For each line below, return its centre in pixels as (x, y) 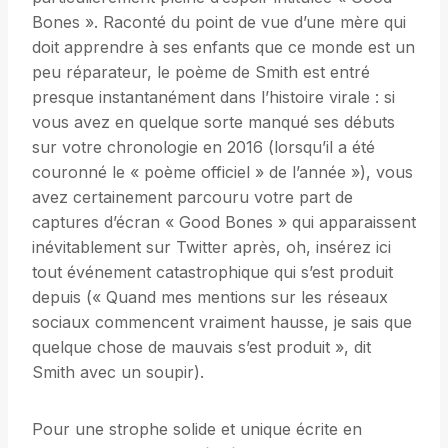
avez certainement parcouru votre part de (192, 197)
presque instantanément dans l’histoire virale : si (213, 97)
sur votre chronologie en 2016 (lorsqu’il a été (203, 147)
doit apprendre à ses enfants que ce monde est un (223, 47)
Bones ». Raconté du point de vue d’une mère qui (219, 22)
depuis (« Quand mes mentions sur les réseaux (210, 297)
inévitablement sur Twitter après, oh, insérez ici (211, 247)
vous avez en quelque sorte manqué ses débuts (213, 122)
